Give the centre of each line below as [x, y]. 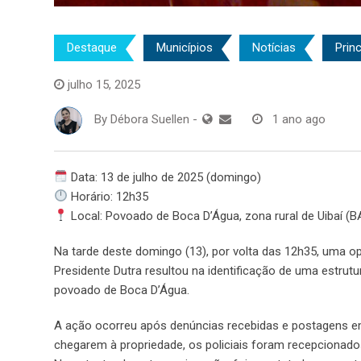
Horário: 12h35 [108, 196]
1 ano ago [299, 120]
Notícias [274, 48]
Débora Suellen [150, 120]
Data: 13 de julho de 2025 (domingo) [165, 177]
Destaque [92, 48]
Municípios [185, 48]
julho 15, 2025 [104, 84]
